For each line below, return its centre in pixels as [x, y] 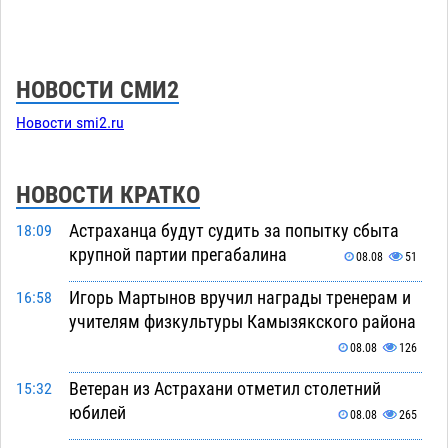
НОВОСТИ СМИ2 [97, 90]
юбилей [97, 413]
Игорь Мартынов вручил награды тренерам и [239, 298]
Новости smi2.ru [70, 123]
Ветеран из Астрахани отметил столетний [224, 389]
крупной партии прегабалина [177, 255]
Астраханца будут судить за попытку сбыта [233, 231]
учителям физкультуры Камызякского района [242, 322]
